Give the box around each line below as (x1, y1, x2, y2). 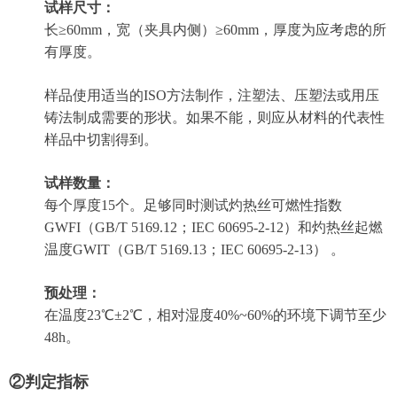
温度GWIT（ (44, 242, 124, 257)
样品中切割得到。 (44, 132, 158, 147)
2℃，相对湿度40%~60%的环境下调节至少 (122, 307, 386, 323)
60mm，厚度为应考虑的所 (223, 22, 386, 37)
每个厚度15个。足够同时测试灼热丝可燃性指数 (44, 198, 342, 213)
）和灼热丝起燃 (284, 220, 383, 235)
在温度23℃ (44, 307, 114, 323)
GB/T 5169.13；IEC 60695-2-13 (124, 242, 313, 257)
